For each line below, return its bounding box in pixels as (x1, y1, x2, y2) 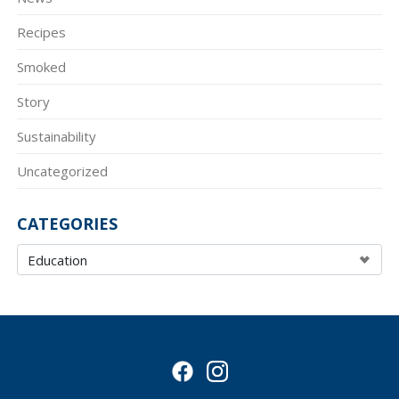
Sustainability (16, 127, 96, 146)
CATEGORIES (16, 213, 118, 235)
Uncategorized (16, 162, 108, 181)
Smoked (16, 58, 66, 77)
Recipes (16, 23, 66, 42)
